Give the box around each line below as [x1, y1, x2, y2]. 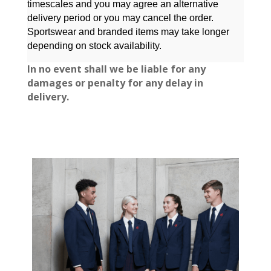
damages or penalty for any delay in [27, 76, 203, 90]
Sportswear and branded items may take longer [27, 27, 229, 37]
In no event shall [27, 62, 109, 76]
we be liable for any [109, 62, 206, 76]
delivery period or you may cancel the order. [27, 13, 214, 23]
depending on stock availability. [27, 41, 162, 51]
